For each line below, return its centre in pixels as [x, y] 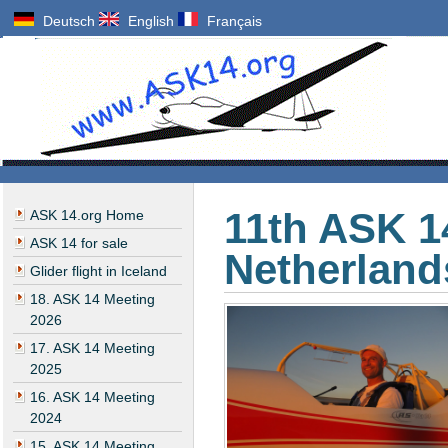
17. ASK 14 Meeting [92, 348]
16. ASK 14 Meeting [92, 397]
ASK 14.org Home [87, 215]
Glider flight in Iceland [98, 271]
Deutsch [66, 22]
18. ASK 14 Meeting [92, 299]
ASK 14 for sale [79, 243]
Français [232, 22]
